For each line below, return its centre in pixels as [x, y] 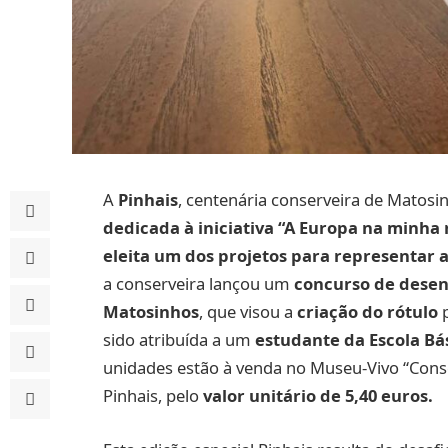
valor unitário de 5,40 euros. [318, 395]
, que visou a [248, 311]
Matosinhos [151, 311]
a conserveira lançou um [198, 283]
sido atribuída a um [177, 339]
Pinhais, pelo [153, 395]
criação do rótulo [367, 311]
